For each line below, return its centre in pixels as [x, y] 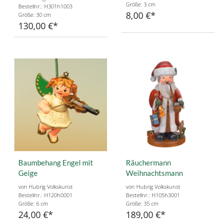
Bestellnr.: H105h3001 [153, 195]
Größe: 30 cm [35, 15]
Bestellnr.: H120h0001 [45, 195]
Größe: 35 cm [142, 204]
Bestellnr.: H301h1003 [45, 6]
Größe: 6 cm [33, 204]
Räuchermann [148, 163]
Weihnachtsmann [154, 173]
